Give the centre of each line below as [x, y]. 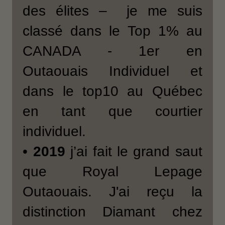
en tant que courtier [113, 111]
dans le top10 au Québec [113, 91]
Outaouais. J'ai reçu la [113, 191]
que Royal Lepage [113, 171]
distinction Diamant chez [113, 211]
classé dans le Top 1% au [113, 31]
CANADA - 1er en [113, 51]
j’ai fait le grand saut [134, 151]
